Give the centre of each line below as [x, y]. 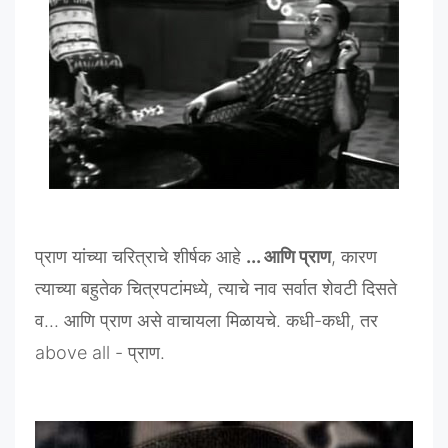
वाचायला [194, 320]
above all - [81, 352]
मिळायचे [251, 320]
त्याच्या [55, 288]
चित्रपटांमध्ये [167, 288]
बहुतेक [101, 288]
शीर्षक [192, 256]
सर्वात [299, 288]
